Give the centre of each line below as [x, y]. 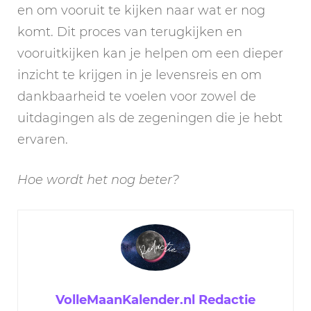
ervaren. [43, 140]
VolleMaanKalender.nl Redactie [155, 300]
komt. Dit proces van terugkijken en [130, 32]
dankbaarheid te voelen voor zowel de [137, 97]
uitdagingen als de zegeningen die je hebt [150, 118]
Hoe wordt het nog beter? [98, 180]
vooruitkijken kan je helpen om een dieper [150, 54]
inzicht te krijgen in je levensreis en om [140, 75]
